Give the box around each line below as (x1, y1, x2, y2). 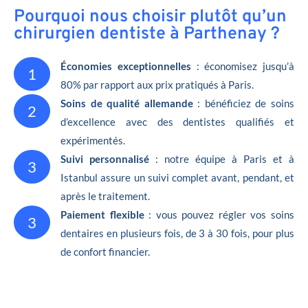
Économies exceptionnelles (60, 59, 191, 72)
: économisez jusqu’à (190, 59, 294, 72)
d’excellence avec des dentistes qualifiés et (60, 115, 294, 128)
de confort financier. (60, 245, 150, 258)
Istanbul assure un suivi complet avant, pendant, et (60, 170, 294, 184)
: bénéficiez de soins (192, 96, 295, 109)
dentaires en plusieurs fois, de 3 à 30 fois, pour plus (60, 226, 294, 239)
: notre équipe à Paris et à (149, 152, 294, 165)
